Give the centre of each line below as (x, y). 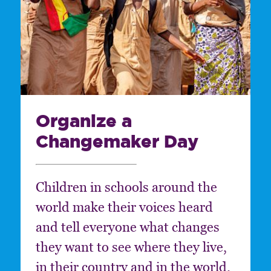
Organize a (83, 120)
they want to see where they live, (131, 247)
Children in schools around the (126, 187)
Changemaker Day (117, 141)
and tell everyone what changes (127, 227)
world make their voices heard (124, 207)
